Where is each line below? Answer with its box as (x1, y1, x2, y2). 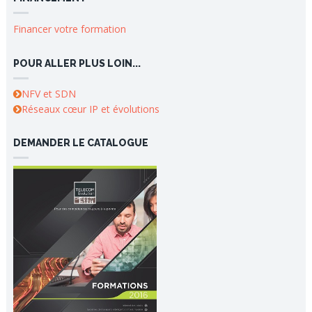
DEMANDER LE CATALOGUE (13, 137, 148, 148)
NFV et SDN (21, 87, 76, 100)
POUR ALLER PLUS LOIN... (13, 58, 141, 69)
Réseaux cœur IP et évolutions (21, 102, 159, 116)
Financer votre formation (13, 22, 126, 36)
